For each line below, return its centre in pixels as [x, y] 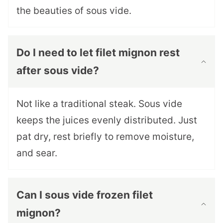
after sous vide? [58, 71]
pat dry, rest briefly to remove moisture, [105, 137]
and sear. [37, 153]
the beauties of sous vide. [74, 11]
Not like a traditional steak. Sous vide [99, 104]
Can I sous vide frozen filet [85, 195]
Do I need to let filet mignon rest [98, 53]
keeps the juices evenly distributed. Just [107, 120]
